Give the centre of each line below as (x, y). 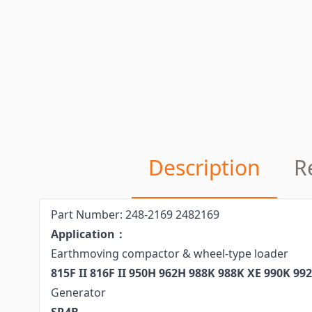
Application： (88, 234)
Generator (78, 292)
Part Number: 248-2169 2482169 (135, 214)
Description (204, 167)
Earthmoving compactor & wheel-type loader (170, 253)
